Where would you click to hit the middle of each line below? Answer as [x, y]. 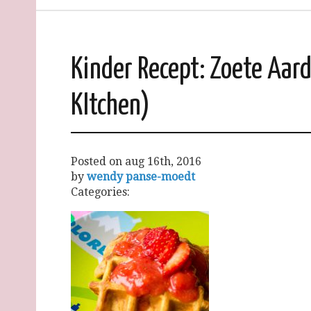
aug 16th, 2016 [163, 162]
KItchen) [110, 107]
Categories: [100, 192]
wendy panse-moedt [141, 177]
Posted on [98, 162]
